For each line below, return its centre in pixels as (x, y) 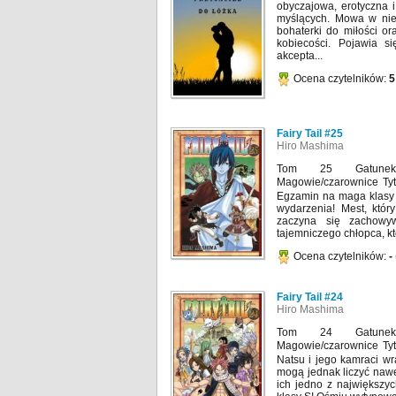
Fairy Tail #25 (310, 133)
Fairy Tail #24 (310, 297)
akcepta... (300, 55)
